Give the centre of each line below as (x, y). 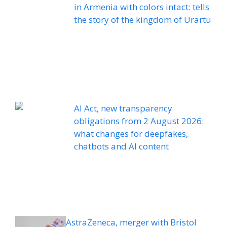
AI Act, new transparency (123, 108)
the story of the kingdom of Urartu (143, 20)
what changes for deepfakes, (131, 134)
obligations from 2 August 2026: (139, 121)
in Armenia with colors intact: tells (142, 7)
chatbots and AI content (122, 146)
